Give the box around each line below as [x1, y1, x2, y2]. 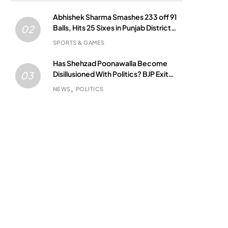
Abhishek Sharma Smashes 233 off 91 [52, 12, 177, 21]
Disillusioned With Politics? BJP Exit [52, 69, 168, 78]
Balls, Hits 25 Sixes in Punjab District [52, 22, 171, 32]
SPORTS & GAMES [52, 39, 105, 46]
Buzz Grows [52, 79, 93, 89]
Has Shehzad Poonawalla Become [52, 58, 167, 68]
